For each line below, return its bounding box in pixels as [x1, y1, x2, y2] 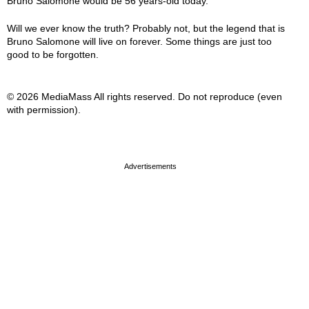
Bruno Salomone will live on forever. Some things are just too [7, 36, 272, 47]
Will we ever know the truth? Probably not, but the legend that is [7, 23, 285, 34]
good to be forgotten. [7, 49, 99, 60]
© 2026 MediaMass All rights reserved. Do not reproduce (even [7, 91, 282, 102]
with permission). [7, 104, 81, 115]
